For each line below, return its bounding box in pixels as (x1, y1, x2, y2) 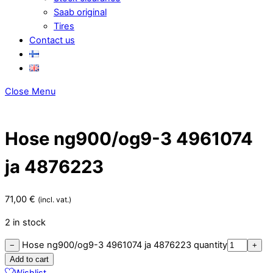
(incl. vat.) (38, 195, 71, 205)
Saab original (54, 7, 107, 18)
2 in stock (5, 216, 46, 228)
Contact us (29, 35, 75, 46)
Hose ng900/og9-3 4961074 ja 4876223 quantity (22, 239, 227, 251)
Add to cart (10, 255, 49, 264)
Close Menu (5, 85, 55, 97)
